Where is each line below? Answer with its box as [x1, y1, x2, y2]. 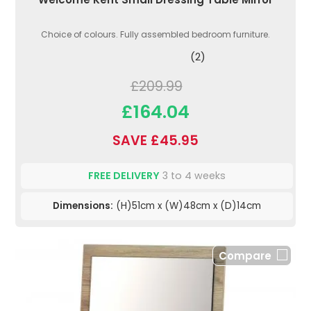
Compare [219, 249, 271, 264]
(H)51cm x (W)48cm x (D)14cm [113, 199, 261, 213]
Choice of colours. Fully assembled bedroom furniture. [41, 28, 270, 41]
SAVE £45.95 [112, 131, 199, 151]
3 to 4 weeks [160, 169, 226, 183]
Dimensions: [53, 199, 113, 213]
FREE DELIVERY [88, 169, 160, 183]
